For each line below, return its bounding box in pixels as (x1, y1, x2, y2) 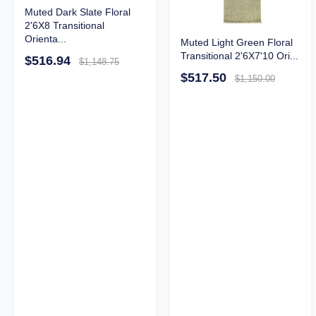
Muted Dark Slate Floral (25, 6, 130, 18)
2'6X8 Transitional (25, 19, 104, 31)
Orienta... (25, 32, 66, 44)
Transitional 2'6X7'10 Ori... (180, 49, 298, 61)
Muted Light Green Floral (180, 36, 293, 48)
